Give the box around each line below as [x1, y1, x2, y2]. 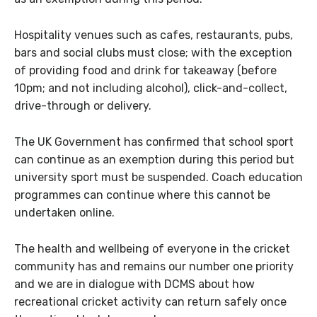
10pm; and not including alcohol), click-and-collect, [14, 81, 287, 96]
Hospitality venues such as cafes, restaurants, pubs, [14, 28, 293, 42]
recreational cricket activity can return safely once [14, 294, 287, 309]
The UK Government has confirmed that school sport [14, 135, 294, 149]
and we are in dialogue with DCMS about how [14, 277, 255, 291]
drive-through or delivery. [14, 99, 151, 113]
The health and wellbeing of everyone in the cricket [14, 241, 290, 255]
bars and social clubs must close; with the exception [14, 46, 292, 60]
